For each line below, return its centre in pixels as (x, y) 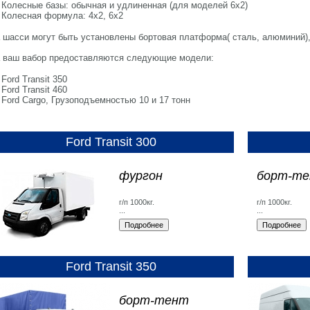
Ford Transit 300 (111, 142)
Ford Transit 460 (35, 89)
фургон (141, 175)
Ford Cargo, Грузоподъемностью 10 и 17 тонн (96, 100)
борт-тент (154, 300)
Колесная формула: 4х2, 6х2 (63, 15)
